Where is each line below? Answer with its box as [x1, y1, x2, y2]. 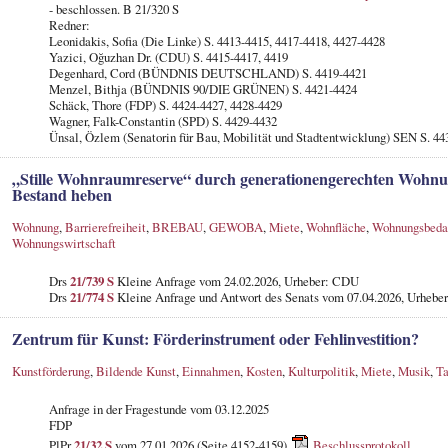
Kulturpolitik [287, 361, 355, 380]
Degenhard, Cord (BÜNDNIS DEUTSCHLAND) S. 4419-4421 [48, 63, 367, 82]
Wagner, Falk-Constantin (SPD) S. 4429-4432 [48, 111, 277, 130]
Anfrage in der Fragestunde [48, 399, 190, 418]
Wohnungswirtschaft [11, 233, 116, 252]
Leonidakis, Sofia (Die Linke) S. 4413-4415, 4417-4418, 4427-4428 [48, 31, 385, 50]
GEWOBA [208, 217, 263, 236]
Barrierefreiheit [64, 217, 146, 236]
